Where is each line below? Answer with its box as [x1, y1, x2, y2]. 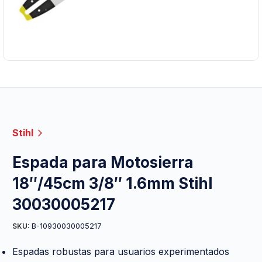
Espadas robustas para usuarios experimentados [12, 245, 229, 257]
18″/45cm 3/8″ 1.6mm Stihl [12, 174, 212, 192]
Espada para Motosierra [12, 153, 194, 171]
